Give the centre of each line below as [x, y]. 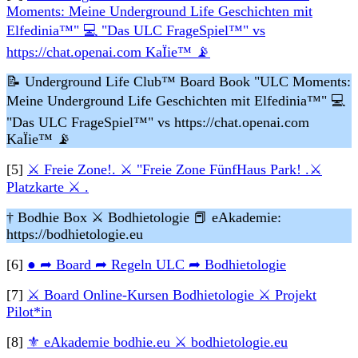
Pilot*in [29, 312]
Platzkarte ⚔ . [48, 187]
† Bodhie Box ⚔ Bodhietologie [100, 217]
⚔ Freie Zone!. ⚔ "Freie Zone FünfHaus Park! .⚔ [175, 169]
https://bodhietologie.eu [75, 234]
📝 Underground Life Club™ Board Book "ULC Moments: [179, 82]
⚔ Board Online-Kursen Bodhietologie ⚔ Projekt [172, 295]
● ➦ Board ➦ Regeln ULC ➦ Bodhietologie [157, 265]
